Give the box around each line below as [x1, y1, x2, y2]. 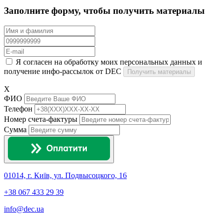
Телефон [4, 104, 33, 113]
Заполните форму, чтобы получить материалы [4, 5, 205, 16]
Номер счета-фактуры [4, 114, 77, 123]
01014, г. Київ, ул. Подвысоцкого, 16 [4, 171, 127, 180]
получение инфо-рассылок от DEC [4, 67, 121, 75]
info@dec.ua [4, 204, 44, 213]
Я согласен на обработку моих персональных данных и [16, 57, 202, 66]
